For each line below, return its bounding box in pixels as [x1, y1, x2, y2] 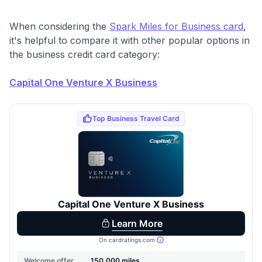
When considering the [9, 20, 109, 32]
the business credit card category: [9, 48, 160, 60]
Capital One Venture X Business [9, 76, 157, 88]
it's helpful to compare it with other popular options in [9, 34, 250, 46]
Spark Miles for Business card [109, 20, 243, 32]
